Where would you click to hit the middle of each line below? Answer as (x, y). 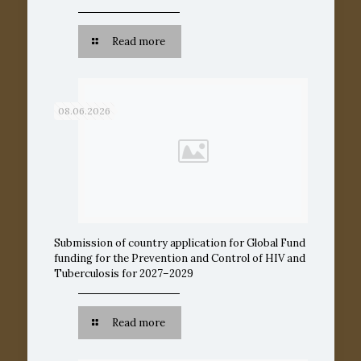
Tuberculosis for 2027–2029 (123, 273)
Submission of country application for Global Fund (179, 243)
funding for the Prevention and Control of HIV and (179, 258)
